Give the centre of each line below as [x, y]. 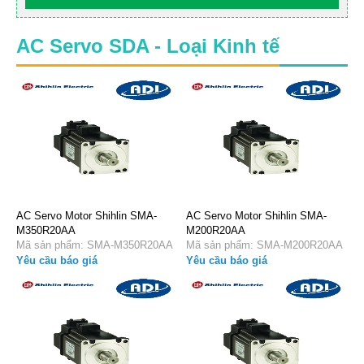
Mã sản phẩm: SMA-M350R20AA [114, 245]
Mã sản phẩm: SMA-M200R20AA [284, 245]
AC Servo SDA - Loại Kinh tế [148, 45]
